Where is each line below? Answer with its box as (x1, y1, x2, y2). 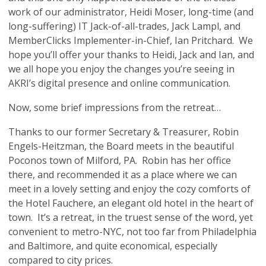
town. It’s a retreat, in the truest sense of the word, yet (8, 211, 253, 224)
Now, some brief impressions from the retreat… (8, 101, 221, 114)
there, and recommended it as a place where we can (8, 168, 237, 181)
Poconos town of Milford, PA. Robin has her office (8, 154, 231, 167)
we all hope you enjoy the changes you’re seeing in (8, 62, 235, 75)
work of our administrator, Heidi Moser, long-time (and (8, 5, 254, 18)
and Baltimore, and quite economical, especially (8, 239, 217, 252)
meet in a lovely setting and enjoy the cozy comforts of (8, 182, 251, 195)
